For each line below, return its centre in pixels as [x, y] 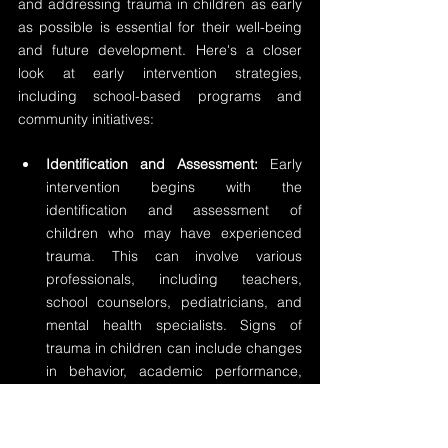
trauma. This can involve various [174, 256]
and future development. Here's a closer [160, 50]
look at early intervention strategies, [160, 73]
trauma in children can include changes [174, 348]
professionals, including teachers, [174, 279]
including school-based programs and [160, 96]
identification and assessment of [174, 210]
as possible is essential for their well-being [160, 27]
